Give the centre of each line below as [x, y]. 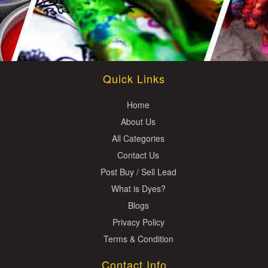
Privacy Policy [138, 222]
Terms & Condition [138, 239]
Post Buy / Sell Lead [138, 172]
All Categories [138, 138]
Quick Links [134, 78]
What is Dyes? [138, 188]
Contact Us [138, 155]
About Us [138, 121]
